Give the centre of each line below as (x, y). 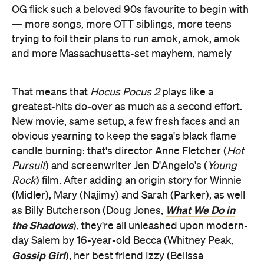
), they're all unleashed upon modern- (161, 226)
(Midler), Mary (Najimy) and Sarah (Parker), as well (128, 196)
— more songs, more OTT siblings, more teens (122, 25)
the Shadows (42, 226)
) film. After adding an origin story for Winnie (139, 181)
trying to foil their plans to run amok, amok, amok (126, 39)
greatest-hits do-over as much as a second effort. (127, 107)
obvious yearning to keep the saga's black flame (124, 137)
